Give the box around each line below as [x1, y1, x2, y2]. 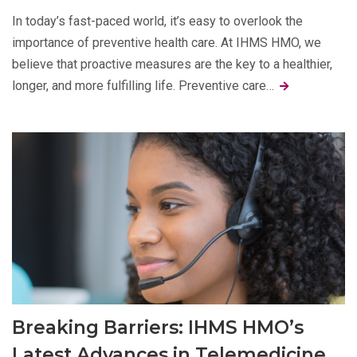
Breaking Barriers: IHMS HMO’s [12, 316, 304, 339]
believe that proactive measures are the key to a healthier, [12, 57, 332, 73]
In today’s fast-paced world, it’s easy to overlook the [12, 14, 303, 29]
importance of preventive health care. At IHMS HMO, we [12, 35, 321, 51]
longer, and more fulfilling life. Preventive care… [12, 78, 277, 94]
